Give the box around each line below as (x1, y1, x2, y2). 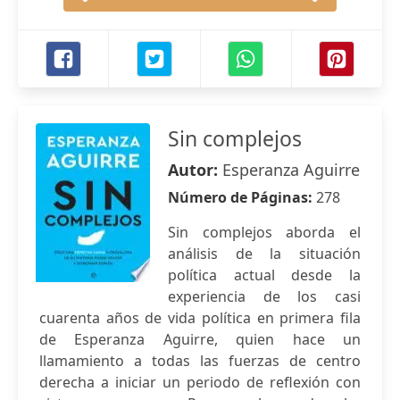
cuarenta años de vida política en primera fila (39, 308, 361, 328)
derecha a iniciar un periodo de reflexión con (39, 372, 361, 392)
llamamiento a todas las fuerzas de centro (39, 351, 361, 371)
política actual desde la (168, 265, 361, 285)
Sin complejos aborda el (168, 222, 361, 242)
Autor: (168, 159, 222, 180)
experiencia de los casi (168, 287, 361, 306)
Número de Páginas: (168, 187, 316, 207)
